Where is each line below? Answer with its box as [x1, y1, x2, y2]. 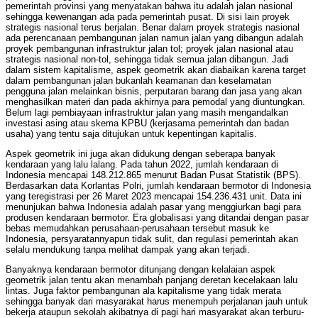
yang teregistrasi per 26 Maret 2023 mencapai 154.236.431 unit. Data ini [6, 191, 302, 202]
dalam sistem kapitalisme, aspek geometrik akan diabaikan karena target [6, 65, 306, 76]
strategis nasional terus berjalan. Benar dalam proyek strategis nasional [6, 22, 300, 33]
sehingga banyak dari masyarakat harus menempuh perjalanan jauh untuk [6, 296, 308, 307]
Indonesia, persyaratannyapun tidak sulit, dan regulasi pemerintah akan [6, 234, 298, 245]
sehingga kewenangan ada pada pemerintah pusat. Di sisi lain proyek [6, 11, 290, 23]
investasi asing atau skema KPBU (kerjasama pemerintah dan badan [6, 118, 289, 129]
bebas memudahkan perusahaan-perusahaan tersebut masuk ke [6, 223, 269, 234]
